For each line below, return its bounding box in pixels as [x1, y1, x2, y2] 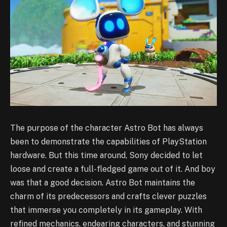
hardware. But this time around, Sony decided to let [10, 150, 203, 161]
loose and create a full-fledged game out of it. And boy [10, 164, 215, 174]
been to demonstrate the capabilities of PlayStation [10, 137, 207, 147]
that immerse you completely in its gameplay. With [10, 205, 202, 215]
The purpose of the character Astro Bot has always [10, 123, 203, 133]
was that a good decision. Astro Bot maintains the [10, 178, 195, 188]
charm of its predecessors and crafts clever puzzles [10, 192, 207, 202]
